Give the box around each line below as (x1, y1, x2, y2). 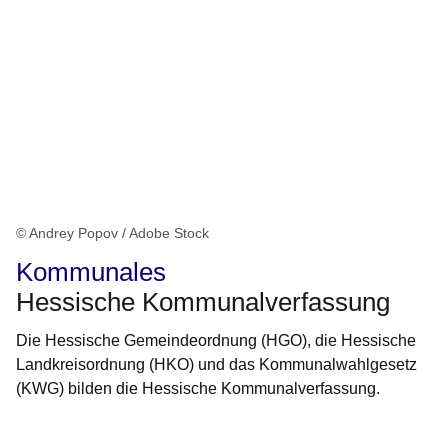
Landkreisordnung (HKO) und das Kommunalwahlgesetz (16, 356, 417, 374)
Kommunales (16, 257, 166, 288)
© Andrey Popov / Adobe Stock (16, 225, 209, 242)
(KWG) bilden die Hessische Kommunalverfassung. (16, 380, 380, 398)
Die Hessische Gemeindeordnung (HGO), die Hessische (16, 332, 416, 350)
